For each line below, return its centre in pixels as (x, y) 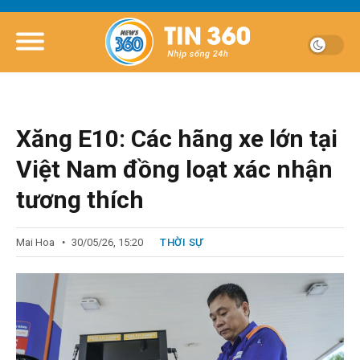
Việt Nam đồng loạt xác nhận (174, 169)
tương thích (80, 200)
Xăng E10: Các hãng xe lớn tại (177, 139)
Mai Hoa (35, 242)
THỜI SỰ (182, 242)
